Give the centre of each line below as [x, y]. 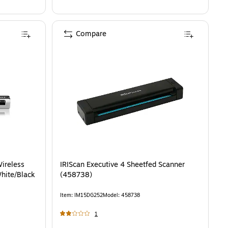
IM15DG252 [89, 195]
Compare [91, 34]
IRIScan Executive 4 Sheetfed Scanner [122, 165]
